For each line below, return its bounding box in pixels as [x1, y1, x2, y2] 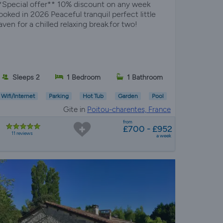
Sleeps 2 [12, 73, 40, 82]
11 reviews [11, 130, 33, 137]
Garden [117, 93, 138, 100]
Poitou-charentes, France [87, 105, 171, 114]
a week [156, 132, 171, 139]
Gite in [63, 105, 87, 114]
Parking [49, 93, 69, 100]
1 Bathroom [127, 73, 163, 82]
